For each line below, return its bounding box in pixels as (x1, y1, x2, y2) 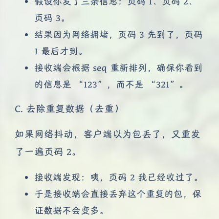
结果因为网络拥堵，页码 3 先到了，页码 (34, 28, 203, 40)
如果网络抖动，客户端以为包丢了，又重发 (15, 128, 200, 140)
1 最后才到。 (34, 44, 88, 57)
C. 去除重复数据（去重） (15, 102, 124, 115)
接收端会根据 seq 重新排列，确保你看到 (34, 61, 203, 73)
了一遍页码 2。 (15, 145, 81, 158)
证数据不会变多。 (34, 204, 109, 216)
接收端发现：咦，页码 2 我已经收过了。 (34, 171, 203, 183)
